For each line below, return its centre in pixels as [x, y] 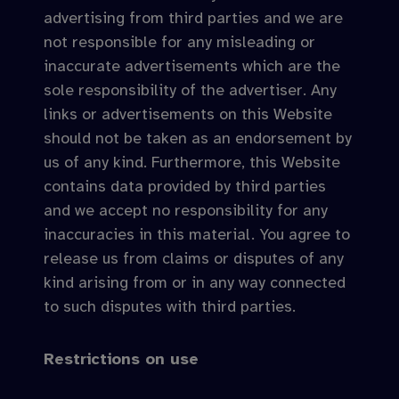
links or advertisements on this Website [188, 114]
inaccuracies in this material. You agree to [197, 234]
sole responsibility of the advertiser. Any [190, 90]
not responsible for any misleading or [179, 42]
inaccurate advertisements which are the [192, 66]
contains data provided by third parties [185, 186]
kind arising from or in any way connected [195, 282]
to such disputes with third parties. [170, 306]
